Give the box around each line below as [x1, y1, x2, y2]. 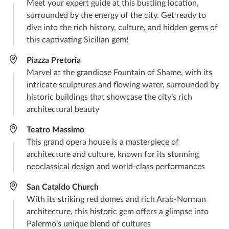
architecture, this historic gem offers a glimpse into [27, 208, 209, 216]
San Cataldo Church [27, 183, 99, 192]
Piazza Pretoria [27, 56, 81, 65]
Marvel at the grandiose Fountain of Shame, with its [27, 68, 212, 77]
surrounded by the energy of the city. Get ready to [27, 11, 206, 20]
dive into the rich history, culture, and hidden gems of [27, 24, 218, 32]
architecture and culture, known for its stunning [27, 150, 199, 159]
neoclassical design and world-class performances [27, 163, 205, 171]
